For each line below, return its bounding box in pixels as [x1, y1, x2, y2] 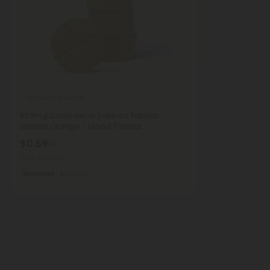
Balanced [23, 169, 54, 178]
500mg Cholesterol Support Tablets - [20, 110, 165, 121]
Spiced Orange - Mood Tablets [20, 121, 142, 132]
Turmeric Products [27, 93, 86, 102]
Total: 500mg [20, 152, 63, 162]
